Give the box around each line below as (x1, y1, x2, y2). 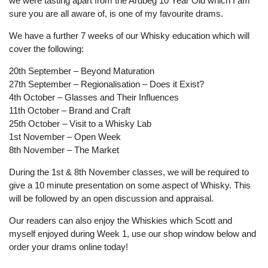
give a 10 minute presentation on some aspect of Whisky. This (9, 180, 251, 190)
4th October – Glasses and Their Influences (9, 92, 179, 102)
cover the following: (9, 44, 84, 54)
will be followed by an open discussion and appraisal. (9, 193, 214, 203)
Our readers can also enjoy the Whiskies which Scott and (9, 215, 232, 226)
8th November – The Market (9, 145, 119, 155)
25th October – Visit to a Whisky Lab (9, 118, 151, 129)
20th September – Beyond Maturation (9, 66, 154, 76)
